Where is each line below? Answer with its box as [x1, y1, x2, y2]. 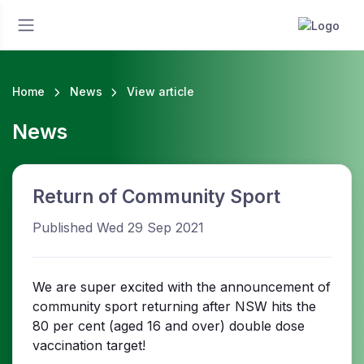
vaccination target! [32, 337, 145, 354]
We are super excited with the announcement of [32, 279, 331, 296]
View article [127, 84, 195, 98]
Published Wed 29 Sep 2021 [32, 219, 204, 236]
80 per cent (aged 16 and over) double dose [32, 318, 305, 335]
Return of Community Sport [32, 185, 280, 208]
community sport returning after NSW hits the [32, 298, 316, 315]
